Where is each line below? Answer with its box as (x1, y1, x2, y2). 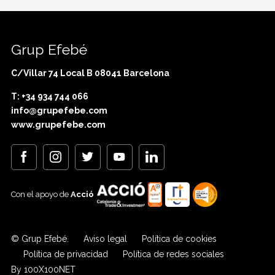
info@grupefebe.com (10, 105, 107, 115)
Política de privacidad (23, 249, 108, 259)
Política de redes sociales (122, 249, 224, 259)
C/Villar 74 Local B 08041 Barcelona (10, 68, 169, 78)
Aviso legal (83, 233, 127, 244)
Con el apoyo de (10, 189, 71, 199)
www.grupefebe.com (10, 119, 106, 130)
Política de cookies (141, 233, 217, 244)
